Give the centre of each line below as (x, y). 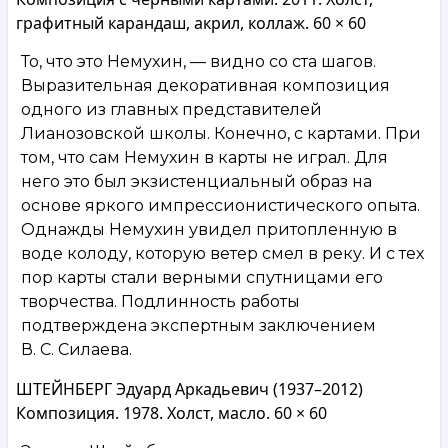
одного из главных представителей (171, 109)
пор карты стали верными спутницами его (202, 277)
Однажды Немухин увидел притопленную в (209, 229)
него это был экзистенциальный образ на (196, 181)
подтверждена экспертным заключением (198, 325)
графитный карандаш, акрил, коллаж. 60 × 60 (191, 22)
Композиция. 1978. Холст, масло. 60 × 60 (171, 412)
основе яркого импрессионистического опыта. (220, 205)
